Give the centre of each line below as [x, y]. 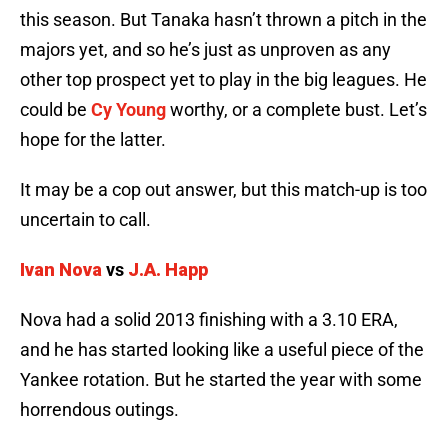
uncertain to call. [85, 220]
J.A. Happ [168, 270]
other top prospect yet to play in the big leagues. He [223, 80]
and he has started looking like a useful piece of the [222, 350]
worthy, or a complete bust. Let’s [296, 110]
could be [55, 110]
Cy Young [128, 110]
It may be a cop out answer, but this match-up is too [223, 190]
